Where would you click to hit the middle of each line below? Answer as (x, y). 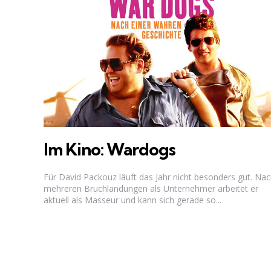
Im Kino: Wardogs (109, 149)
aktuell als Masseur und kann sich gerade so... (132, 200)
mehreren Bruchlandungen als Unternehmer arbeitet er (151, 189)
